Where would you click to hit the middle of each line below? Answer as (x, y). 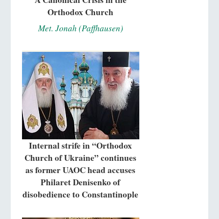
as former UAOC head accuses (81, 170)
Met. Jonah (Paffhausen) (80, 28)
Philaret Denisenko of (81, 182)
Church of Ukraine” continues (81, 158)
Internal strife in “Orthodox (81, 146)
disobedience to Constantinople (81, 195)
